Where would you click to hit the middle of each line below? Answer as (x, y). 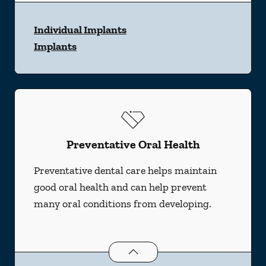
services (243, 250)
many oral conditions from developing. (123, 204)
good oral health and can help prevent (120, 187)
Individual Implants (80, 30)
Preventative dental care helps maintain (125, 170)
